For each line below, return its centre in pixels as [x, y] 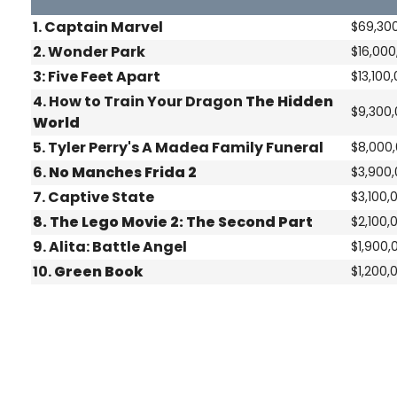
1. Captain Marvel [98, 27]
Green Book [99, 272]
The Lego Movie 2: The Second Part [181, 222]
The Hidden [289, 102]
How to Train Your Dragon [147, 102]
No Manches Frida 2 [123, 173]
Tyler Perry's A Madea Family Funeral [186, 148]
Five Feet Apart [104, 77]
